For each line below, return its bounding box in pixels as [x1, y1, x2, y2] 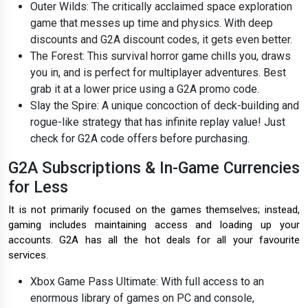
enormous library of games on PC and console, [30, 291, 254, 305]
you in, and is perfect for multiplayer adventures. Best [30, 66, 286, 80]
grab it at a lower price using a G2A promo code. [30, 82, 259, 96]
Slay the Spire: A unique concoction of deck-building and [30, 99, 299, 113]
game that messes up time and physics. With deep [30, 16, 273, 30]
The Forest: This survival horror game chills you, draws [30, 49, 291, 63]
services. [8, 249, 48, 262]
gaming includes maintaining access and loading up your [8, 219, 300, 232]
